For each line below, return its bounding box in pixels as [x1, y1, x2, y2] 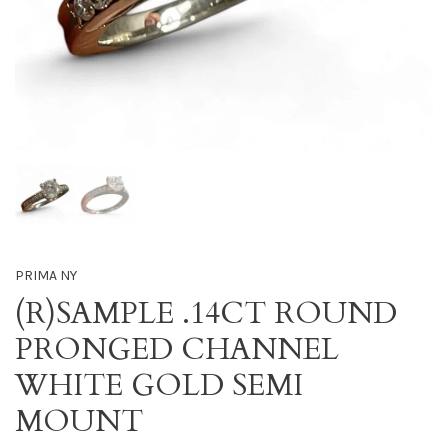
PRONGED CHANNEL [15, 329, 339, 370]
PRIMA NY [15, 266, 77, 284]
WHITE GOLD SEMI [15, 365, 303, 406]
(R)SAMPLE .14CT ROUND [15, 293, 397, 334]
